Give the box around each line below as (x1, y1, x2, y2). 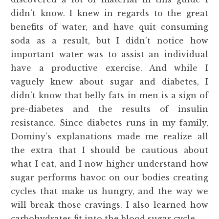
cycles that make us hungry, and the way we (11, 186, 208, 196)
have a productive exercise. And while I (11, 63, 208, 73)
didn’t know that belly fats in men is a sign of (11, 90, 208, 100)
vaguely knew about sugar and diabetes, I (11, 77, 208, 87)
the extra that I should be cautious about (11, 145, 208, 155)
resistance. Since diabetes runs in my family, (11, 118, 208, 128)
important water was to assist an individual (11, 49, 208, 59)
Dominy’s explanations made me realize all (11, 131, 208, 141)
